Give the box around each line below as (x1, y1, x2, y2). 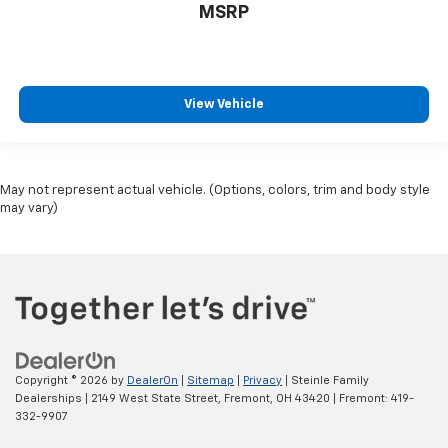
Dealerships (15, 393, 82, 405)
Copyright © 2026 (15, 375, 111, 387)
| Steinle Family (282, 375, 369, 387)
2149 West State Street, (88, 393, 221, 405)
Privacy (243, 375, 282, 387)
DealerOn (127, 375, 178, 387)
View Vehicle (184, 98, 264, 112)
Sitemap (187, 375, 234, 387)
